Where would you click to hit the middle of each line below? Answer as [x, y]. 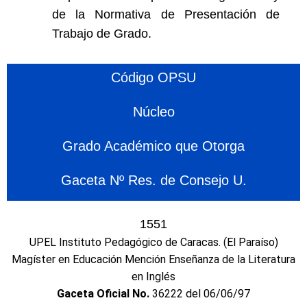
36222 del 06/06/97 [201, 294]
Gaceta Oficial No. [105, 294]
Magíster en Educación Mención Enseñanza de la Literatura [153, 259]
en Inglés [153, 277]
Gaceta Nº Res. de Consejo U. [153, 180]
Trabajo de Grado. [102, 34]
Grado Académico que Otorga [153, 146]
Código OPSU [153, 77]
